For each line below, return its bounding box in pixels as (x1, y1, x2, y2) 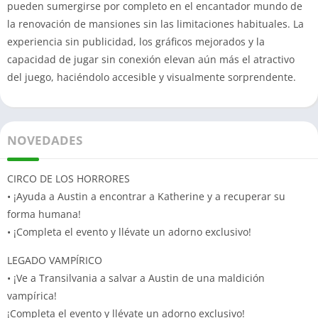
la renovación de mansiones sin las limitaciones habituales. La (7, 16, 304, 31)
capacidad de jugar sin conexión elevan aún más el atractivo (7, 52, 295, 66)
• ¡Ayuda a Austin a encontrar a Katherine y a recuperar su (7, 189, 285, 203)
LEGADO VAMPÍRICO (7, 253, 102, 267)
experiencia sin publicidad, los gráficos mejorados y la (7, 34, 265, 48)
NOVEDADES (7, 131, 82, 148)
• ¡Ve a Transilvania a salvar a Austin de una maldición (7, 270, 265, 285)
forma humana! (7, 207, 81, 221)
